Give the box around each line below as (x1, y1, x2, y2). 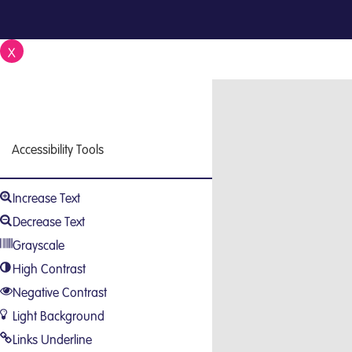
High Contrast (13, 262, 86, 276)
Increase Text (13, 192, 80, 205)
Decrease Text (13, 215, 85, 229)
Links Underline (13, 333, 92, 346)
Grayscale (13, 239, 64, 252)
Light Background (13, 310, 104, 323)
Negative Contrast (13, 286, 107, 299)
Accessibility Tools (12, 143, 104, 156)
